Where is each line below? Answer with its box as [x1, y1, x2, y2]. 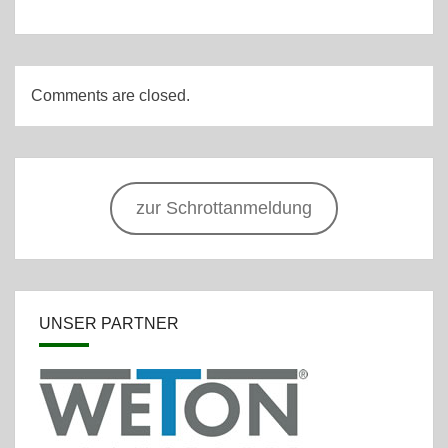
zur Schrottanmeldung [136, 198, 312, 219]
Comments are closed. [31, 87, 190, 105]
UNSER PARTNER [39, 315, 179, 333]
